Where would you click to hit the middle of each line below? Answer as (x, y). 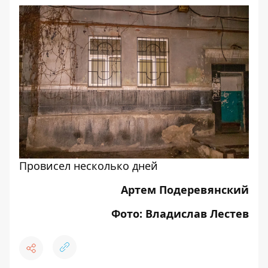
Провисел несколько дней (89, 166)
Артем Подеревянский (185, 190)
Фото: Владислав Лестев (180, 214)
